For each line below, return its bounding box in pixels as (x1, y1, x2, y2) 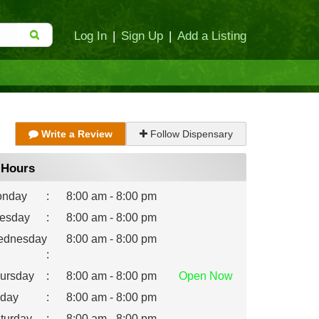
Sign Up (121, 29, 163, 42)
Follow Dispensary (147, 128, 233, 140)
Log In (74, 29, 107, 42)
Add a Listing (177, 29, 246, 42)
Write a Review (38, 128, 113, 140)
